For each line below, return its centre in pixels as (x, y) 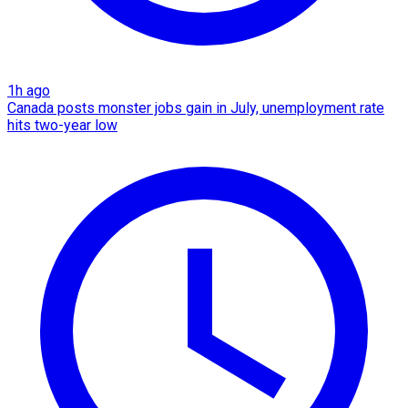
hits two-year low (62, 126)
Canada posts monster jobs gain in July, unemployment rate (196, 108)
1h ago (29, 91)
